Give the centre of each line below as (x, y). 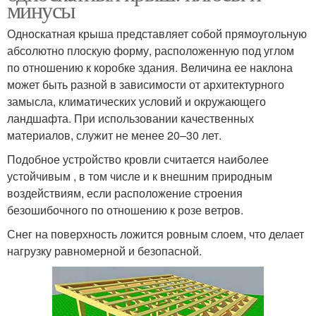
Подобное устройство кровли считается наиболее (138, 159)
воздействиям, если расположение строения (125, 193)
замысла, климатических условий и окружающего (136, 102)
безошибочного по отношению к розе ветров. (125, 210)
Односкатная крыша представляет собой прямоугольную (157, 34)
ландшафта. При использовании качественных (130, 119)
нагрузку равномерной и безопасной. (104, 251)
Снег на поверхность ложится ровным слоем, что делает (156, 234)
